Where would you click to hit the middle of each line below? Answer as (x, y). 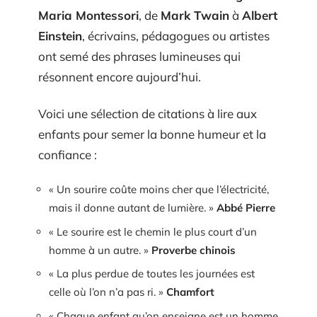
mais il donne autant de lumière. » (133, 208)
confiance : (68, 154)
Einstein (60, 36)
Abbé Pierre (246, 208)
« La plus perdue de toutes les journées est (152, 274)
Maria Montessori (88, 16)
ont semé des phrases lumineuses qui (139, 57)
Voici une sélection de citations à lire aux (148, 113)
